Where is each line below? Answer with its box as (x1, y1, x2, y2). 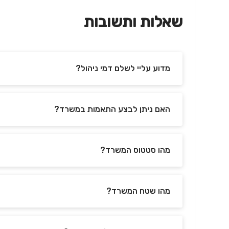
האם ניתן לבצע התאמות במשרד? (54, 104, 170, 114)
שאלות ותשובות (84, 13, 182, 31)
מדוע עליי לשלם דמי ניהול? (76, 63, 170, 73)
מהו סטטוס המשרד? (100, 145, 170, 155)
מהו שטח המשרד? (106, 186, 170, 196)
